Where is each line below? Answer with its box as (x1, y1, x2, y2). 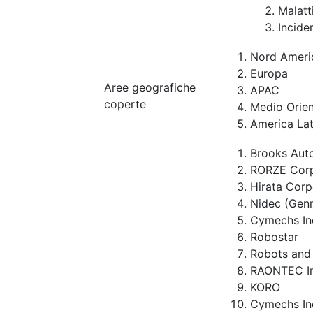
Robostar (250, 230, 298, 244)
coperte (104, 97, 146, 111)
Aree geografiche (104, 80, 196, 94)
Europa (250, 66, 288, 80)
